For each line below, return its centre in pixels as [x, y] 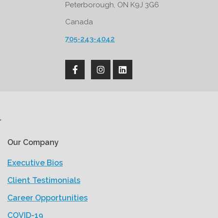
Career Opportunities [47, 198]
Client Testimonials [44, 181]
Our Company [33, 143]
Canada [79, 22]
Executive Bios [35, 163]
